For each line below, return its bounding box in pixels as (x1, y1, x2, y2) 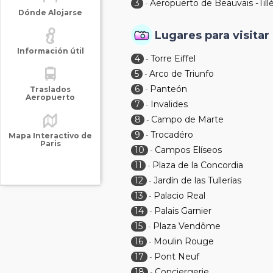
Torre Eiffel (151, 53, 196, 64)
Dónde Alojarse (18, 8, 82, 17)
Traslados (30, 85, 71, 94)
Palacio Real (154, 190, 206, 201)
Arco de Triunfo (149, 68, 214, 79)
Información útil (16, 46, 84, 55)
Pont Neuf (154, 251, 200, 262)
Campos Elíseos (155, 144, 222, 155)
